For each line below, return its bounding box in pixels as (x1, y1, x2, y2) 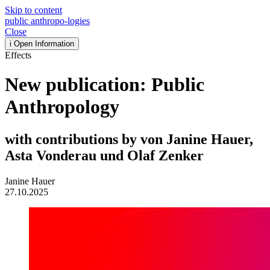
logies (67, 16, 90, 26)
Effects (5, 50, 31, 60)
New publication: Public (5, 74, 204, 96)
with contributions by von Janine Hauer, (5, 131, 253, 147)
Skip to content (5, 5, 62, 15)
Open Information (14, 39, 74, 48)
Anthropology (5, 96, 119, 118)
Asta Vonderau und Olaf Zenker (5, 147, 204, 163)
